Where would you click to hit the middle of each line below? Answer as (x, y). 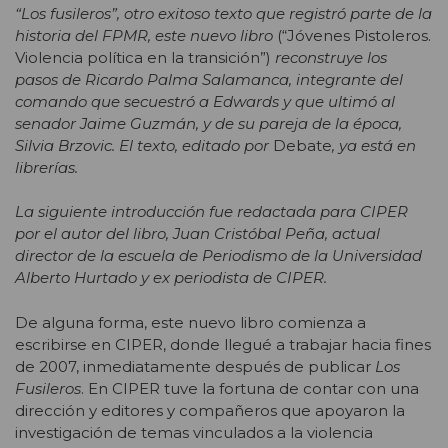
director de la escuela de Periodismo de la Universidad (218, 256)
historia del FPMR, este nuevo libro (146, 35)
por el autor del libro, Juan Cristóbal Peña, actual (197, 234)
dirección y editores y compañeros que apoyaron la (210, 410)
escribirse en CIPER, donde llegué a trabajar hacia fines (223, 344)
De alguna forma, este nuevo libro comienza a (190, 322)
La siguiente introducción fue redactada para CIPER (211, 212)
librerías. (46, 167)
